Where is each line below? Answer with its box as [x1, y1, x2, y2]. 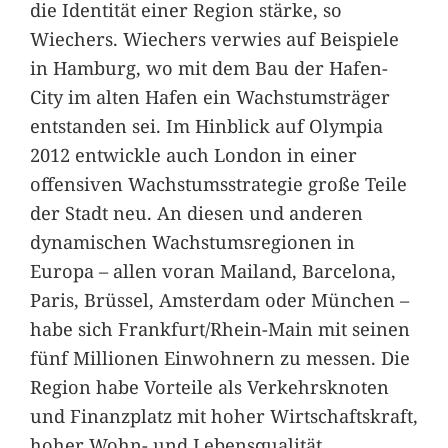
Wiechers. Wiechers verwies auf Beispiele [29, 26, 399, 52]
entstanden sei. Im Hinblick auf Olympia [29, 113, 383, 139]
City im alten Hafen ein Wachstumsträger [29, 84, 390, 110]
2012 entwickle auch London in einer [29, 142, 357, 168]
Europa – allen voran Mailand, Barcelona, [29, 258, 396, 284]
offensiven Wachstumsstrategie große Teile [29, 171, 407, 197]
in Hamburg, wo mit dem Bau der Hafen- [29, 55, 388, 81]
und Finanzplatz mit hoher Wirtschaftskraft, [29, 403, 418, 429]
